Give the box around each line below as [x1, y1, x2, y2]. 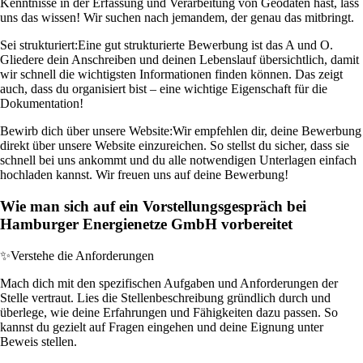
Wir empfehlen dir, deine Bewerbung [173, 124, 361, 139]
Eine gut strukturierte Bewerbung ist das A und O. [78, 38, 333, 53]
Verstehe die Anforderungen [11, 248, 154, 263]
